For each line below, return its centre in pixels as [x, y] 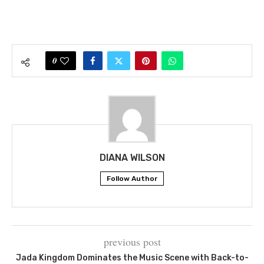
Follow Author [132, 178]
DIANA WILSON [132, 157]
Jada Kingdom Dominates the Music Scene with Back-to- [132, 258]
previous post [132, 241]
